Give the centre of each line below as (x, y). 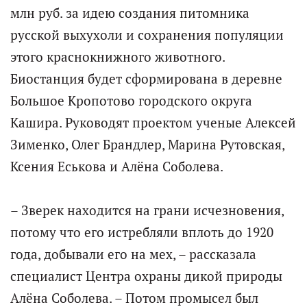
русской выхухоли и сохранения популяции (147, 35)
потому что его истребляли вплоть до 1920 (142, 232)
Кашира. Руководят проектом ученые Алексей (153, 122)
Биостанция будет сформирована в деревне (146, 78)
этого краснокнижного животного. (118, 57)
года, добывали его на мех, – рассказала (133, 254)
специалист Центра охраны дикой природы (146, 276)
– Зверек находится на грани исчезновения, (147, 210)
